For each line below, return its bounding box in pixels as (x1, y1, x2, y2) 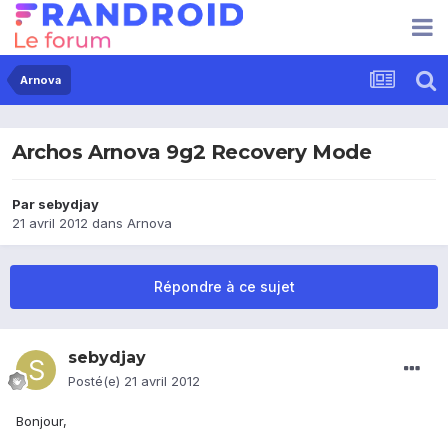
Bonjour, (16, 413, 67, 430)
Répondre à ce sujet (153, 278, 295, 296)
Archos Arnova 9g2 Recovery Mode (12, 140, 372, 165)
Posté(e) (68, 373, 124, 390)
